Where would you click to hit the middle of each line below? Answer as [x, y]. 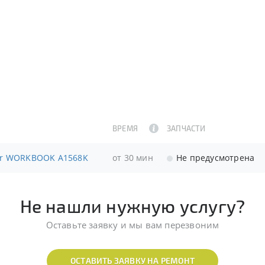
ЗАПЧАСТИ [186, 128]
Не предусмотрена [219, 158]
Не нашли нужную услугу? [132, 206]
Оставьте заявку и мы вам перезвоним [132, 225]
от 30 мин [133, 158]
